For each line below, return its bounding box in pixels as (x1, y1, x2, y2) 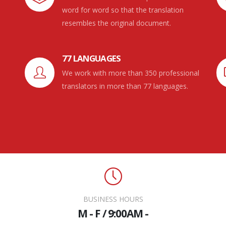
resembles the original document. (62, 18, 172, 28)
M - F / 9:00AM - (77, 206, 149, 221)
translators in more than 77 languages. (62, 81, 189, 91)
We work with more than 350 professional (62, 68, 200, 78)
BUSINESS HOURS (83, 194, 143, 204)
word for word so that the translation (62, 5, 184, 15)
